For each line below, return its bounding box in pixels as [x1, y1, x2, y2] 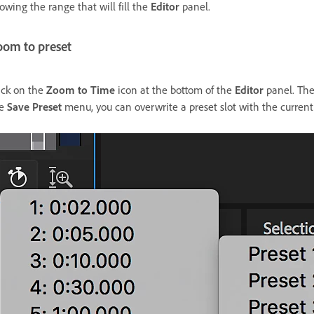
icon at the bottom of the [115, 82, 235, 97]
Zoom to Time [46, 82, 115, 97]
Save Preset [7, 99, 62, 114]
